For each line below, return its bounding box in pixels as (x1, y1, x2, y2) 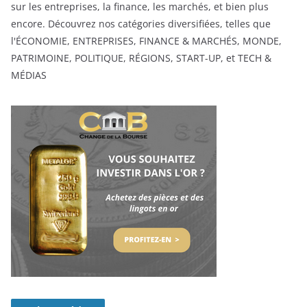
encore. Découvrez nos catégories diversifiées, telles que (11, 17, 271, 31)
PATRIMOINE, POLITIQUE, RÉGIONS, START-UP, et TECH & (11, 51, 271, 65)
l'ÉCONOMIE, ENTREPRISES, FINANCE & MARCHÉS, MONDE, (11, 34, 282, 48)
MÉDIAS (11, 69, 47, 82)
